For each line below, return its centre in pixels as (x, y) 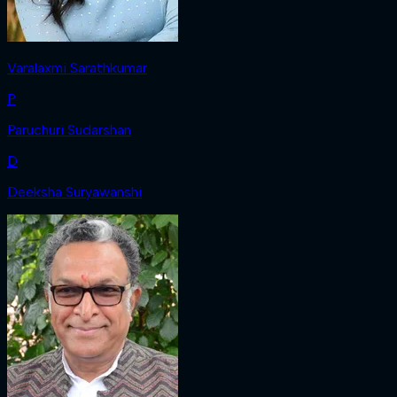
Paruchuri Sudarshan (69, 129)
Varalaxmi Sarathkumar (77, 67)
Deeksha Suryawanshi (74, 191)
